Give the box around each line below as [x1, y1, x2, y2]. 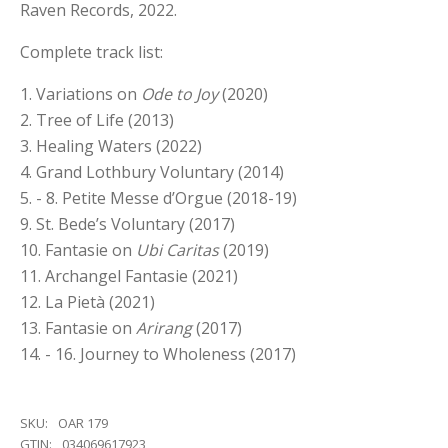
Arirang [136, 317, 192, 339]
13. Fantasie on [20, 317, 136, 339]
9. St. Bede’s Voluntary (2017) [20, 213, 235, 235]
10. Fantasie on [20, 239, 136, 261]
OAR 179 [58, 414, 108, 432]
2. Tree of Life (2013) [20, 109, 174, 131]
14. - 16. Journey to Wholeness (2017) [20, 343, 296, 365]
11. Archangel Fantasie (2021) [20, 265, 238, 287]
